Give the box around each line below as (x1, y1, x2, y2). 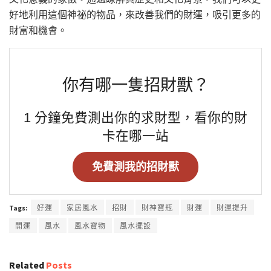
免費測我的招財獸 (92, 160, 179, 173)
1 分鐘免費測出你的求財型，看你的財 (24, 110, 247, 126)
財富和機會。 (9, 24, 67, 36)
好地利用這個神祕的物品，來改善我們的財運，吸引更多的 (9, 8, 261, 21)
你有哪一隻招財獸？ (62, 75, 209, 94)
